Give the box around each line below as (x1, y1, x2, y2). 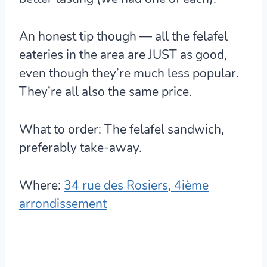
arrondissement (19, 195, 107, 212)
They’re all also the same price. (19, 83, 192, 100)
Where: (19, 176, 61, 194)
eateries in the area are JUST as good (19, 46, 224, 63)
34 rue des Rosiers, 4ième (64, 176, 209, 194)
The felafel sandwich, (101, 120, 224, 138)
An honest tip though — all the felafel (19, 27, 228, 45)
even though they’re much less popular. (19, 64, 239, 82)
